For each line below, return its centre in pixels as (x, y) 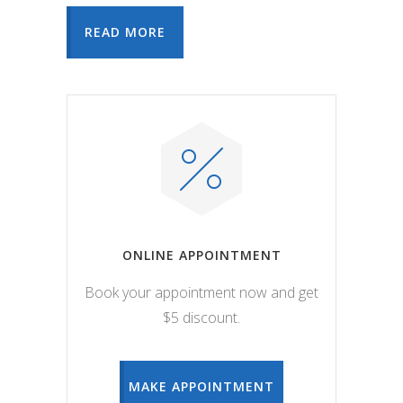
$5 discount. (201, 317)
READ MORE (125, 32)
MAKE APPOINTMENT (201, 386)
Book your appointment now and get (201, 292)
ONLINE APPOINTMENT (201, 255)
